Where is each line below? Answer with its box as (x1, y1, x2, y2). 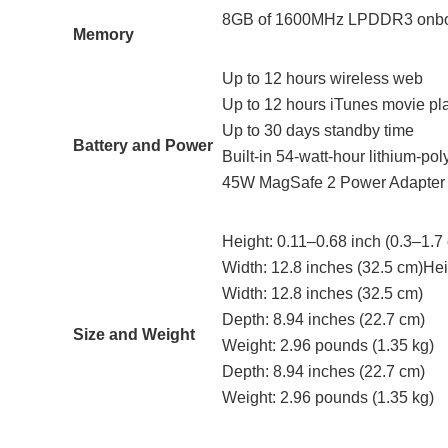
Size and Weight (73, 325, 195, 343)
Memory (73, 25, 134, 43)
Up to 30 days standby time (222, 121, 414, 139)
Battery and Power (73, 136, 213, 154)
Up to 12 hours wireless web (222, 69, 423, 87)
